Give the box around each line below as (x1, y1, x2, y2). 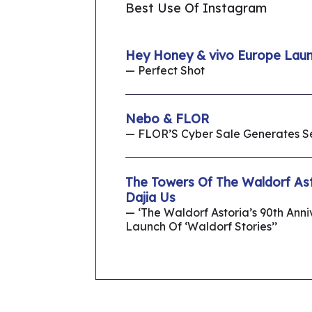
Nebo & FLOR (125, 111, 209, 127)
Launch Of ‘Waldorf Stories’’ (125, 219, 277, 234)
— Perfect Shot (125, 63, 205, 78)
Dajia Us (125, 189, 175, 206)
